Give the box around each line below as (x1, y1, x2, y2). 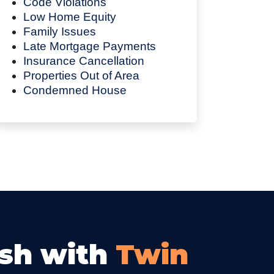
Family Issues (23, 24, 96, 38)
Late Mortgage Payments (23, 39, 156, 53)
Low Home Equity (23, 10, 116, 23)
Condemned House (23, 83, 127, 97)
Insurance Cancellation (23, 54, 144, 67)
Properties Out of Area (23, 68, 139, 82)
